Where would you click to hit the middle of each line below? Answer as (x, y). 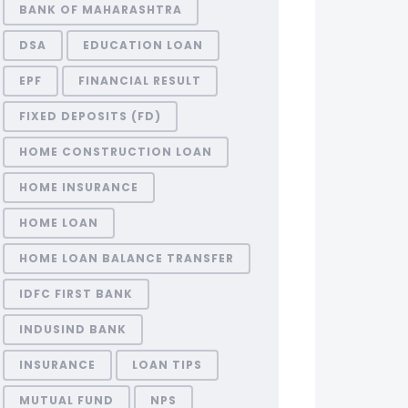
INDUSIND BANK (72, 329)
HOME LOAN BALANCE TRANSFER (126, 258)
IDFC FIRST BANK (76, 294)
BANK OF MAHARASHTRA (100, 10)
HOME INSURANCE (78, 187)
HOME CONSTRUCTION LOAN (115, 152)
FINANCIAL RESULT (139, 81)
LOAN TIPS (167, 365)
